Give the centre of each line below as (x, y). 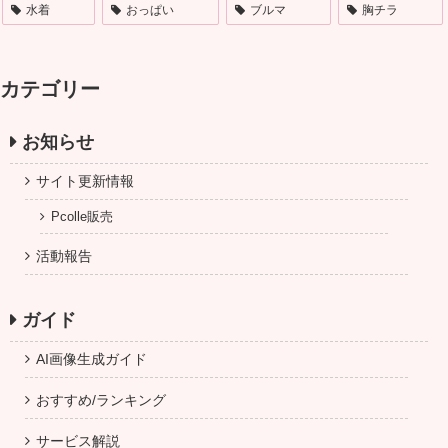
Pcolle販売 (82, 216)
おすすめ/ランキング (101, 399)
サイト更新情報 (85, 180)
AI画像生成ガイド (91, 358)
